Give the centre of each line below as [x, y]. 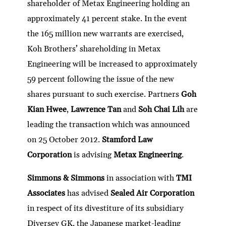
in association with [142, 178]
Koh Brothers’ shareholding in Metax [94, 49]
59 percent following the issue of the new [101, 79]
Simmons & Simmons [67, 178]
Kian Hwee [47, 109]
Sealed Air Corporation [153, 193]
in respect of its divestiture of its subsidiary [106, 208]
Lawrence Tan [97, 109]
